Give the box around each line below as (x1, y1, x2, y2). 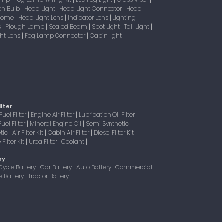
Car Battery (40, 163, 73, 171)
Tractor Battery (28, 172, 70, 180)
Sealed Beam (49, 22, 89, 31)
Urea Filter (29, 137, 58, 146)
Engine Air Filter (31, 111, 76, 119)
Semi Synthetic (86, 119, 130, 128)
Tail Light (124, 22, 151, 31)
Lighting (112, 13, 136, 22)
